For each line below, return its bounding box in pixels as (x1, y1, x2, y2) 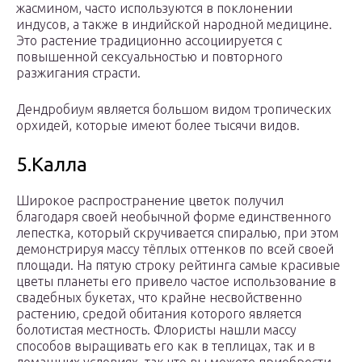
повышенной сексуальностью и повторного (16, 49, 283, 65)
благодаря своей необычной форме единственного (16, 209, 331, 225)
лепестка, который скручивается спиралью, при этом (16, 225, 339, 241)
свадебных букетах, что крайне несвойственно (16, 290, 302, 305)
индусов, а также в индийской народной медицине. (16, 17, 332, 32)
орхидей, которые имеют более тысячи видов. (16, 118, 300, 133)
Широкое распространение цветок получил (16, 193, 284, 208)
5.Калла (16, 154, 87, 176)
